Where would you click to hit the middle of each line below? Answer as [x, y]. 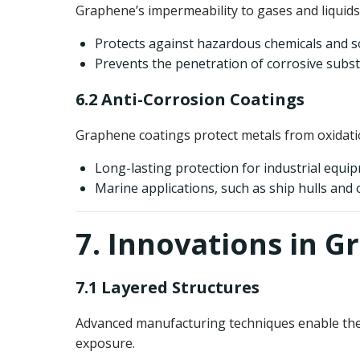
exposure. [105, 343]
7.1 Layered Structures [168, 287]
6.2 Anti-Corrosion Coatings [190, 99]
